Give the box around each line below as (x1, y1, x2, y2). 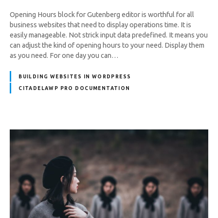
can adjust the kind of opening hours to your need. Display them (10, 41, 204, 49)
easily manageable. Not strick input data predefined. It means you (10, 31, 208, 39)
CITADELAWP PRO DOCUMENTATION (18, 85, 130, 91)
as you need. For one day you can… (10, 51, 119, 59)
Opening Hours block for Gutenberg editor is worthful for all (10, 10, 194, 18)
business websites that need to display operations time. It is (10, 20, 191, 29)
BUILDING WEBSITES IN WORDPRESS (18, 73, 131, 79)
